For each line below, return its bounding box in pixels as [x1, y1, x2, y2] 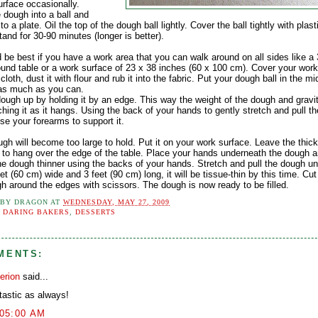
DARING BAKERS [3, 208, 70, 216]
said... [20, 271, 48, 283]
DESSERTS [75, 208, 116, 216]
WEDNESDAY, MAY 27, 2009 [63, 198, 170, 206]
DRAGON [14, 198, 49, 206]
